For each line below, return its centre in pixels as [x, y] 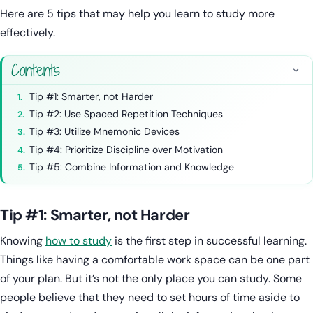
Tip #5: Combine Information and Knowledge [132, 167]
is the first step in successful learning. [209, 240]
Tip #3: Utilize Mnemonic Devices [105, 132]
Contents [36, 70]
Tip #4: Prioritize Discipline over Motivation [126, 149]
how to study [79, 240]
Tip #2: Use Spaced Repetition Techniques [126, 114]
